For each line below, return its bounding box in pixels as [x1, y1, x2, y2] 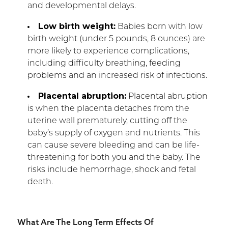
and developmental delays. [27, 2, 136, 10]
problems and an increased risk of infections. [27, 71, 207, 80]
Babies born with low [115, 22, 203, 31]
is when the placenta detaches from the [27, 104, 189, 113]
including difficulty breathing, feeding [27, 59, 181, 68]
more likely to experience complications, [27, 47, 189, 55]
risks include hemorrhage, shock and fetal [27, 165, 196, 174]
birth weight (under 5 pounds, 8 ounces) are [27, 35, 205, 43]
